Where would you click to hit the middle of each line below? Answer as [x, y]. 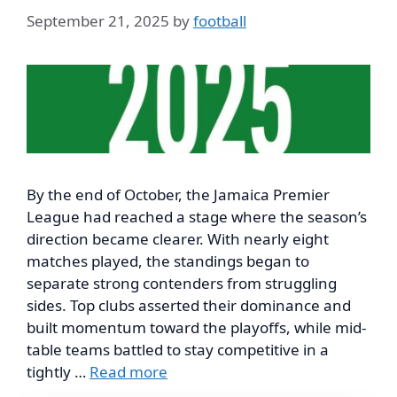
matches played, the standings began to [168, 261]
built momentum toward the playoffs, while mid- [196, 327]
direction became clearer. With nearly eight [178, 238]
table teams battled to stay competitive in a [178, 349]
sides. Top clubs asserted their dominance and [189, 305]
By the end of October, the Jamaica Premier [178, 194]
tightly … [58, 371]
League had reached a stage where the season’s [197, 216]
